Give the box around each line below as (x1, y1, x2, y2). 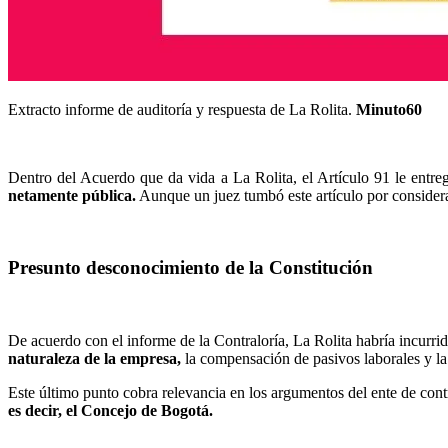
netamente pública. (8, 186, 136, 204)
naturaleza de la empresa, (8, 350, 185, 368)
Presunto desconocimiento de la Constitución (8, 257, 373, 279)
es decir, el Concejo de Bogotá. (8, 402, 213, 420)
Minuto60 (356, 100, 422, 118)
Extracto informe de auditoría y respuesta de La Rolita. (8, 100, 356, 118)
